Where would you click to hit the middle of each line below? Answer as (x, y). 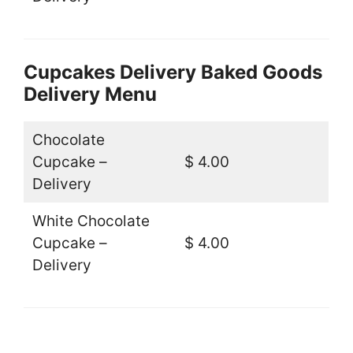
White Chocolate (91, 221)
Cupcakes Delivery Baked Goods (173, 72)
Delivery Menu (90, 95)
